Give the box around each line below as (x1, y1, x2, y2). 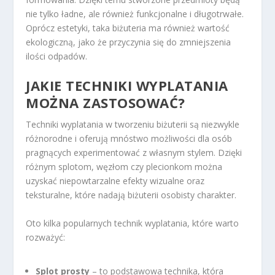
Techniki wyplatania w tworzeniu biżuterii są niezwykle (26, 118, 240, 131)
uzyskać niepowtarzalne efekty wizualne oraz (26, 175, 205, 187)
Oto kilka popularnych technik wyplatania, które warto (26, 217, 239, 229)
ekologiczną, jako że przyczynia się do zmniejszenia (26, 36, 231, 48)
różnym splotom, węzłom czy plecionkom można (26, 161, 223, 173)
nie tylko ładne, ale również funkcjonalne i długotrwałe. (26, 7, 244, 20)
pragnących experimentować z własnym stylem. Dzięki (26, 147, 242, 159)
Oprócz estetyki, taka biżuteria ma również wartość (26, 21, 230, 34)
